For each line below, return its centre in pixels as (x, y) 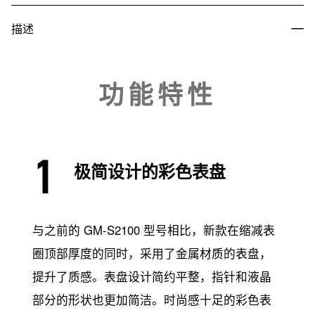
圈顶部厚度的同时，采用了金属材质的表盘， (152, 253)
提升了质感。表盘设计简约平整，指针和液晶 (152, 277)
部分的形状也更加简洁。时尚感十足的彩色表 (152, 300)
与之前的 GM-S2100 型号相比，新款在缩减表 (154, 230)
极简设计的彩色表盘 (150, 171)
